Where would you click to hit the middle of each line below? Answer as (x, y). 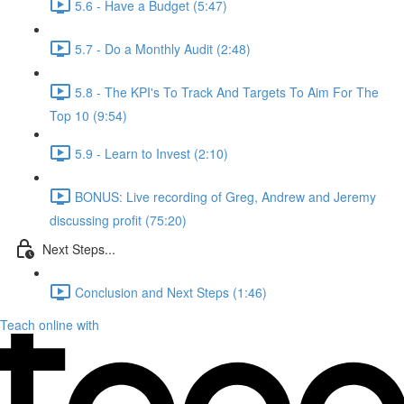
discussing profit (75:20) (118, 220)
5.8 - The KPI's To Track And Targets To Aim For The (227, 92)
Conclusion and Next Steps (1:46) (171, 292)
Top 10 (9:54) (88, 115)
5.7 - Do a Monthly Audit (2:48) (163, 48)
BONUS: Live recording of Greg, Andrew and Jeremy (225, 196)
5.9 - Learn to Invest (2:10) (151, 153)
